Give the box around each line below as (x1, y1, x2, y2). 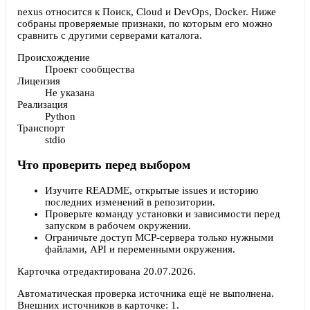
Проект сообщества (45, 63, 135, 75)
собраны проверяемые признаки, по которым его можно (17, 17, 273, 29)
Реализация (17, 98, 68, 110)
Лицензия (17, 75, 60, 86)
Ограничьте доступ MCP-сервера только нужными (45, 231, 273, 243)
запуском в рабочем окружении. (45, 219, 191, 231)
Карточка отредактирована (17, 265, 143, 277)
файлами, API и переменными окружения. (45, 243, 235, 255)
